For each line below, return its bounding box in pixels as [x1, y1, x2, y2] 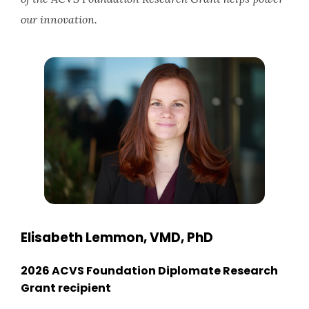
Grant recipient [21, 279, 111, 296]
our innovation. [21, 12, 97, 26]
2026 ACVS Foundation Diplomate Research [21, 262, 278, 279]
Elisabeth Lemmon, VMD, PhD [21, 228, 213, 247]
